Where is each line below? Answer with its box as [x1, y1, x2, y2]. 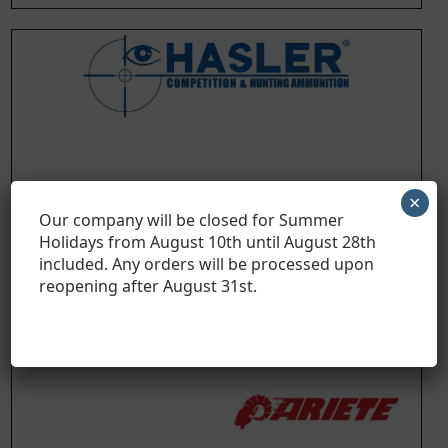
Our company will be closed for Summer [39, 208, 345, 231]
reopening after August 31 [39, 274, 240, 297]
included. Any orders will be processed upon [39, 252, 375, 275]
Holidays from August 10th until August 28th [39, 230, 377, 253]
